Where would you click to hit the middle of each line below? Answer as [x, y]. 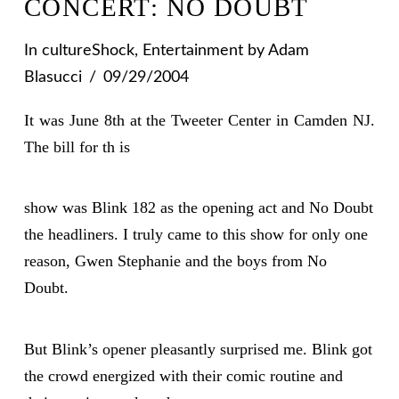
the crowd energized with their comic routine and [183, 375]
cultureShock [88, 51]
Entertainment [192, 51]
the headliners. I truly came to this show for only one [195, 235]
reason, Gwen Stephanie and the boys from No [175, 261]
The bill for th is [77, 147]
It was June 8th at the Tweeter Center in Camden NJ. [199, 120]
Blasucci [53, 77]
